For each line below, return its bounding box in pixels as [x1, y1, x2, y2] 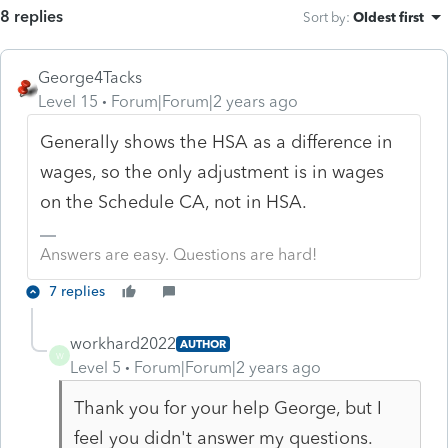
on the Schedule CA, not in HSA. [40, 190, 313, 213]
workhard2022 [70, 333, 176, 353]
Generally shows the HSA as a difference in [40, 130, 393, 153]
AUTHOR [180, 336, 226, 351]
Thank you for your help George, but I [73, 396, 382, 419]
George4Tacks [38, 67, 142, 87]
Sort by [303, 8, 346, 25]
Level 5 [70, 357, 121, 377]
